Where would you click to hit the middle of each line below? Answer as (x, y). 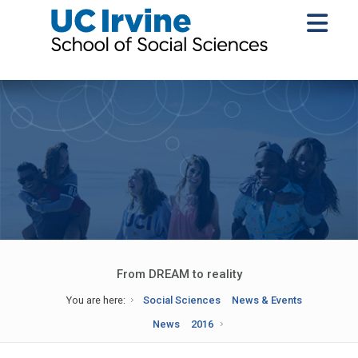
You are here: (95, 300)
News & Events (267, 300)
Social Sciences (182, 300)
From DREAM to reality (179, 274)
